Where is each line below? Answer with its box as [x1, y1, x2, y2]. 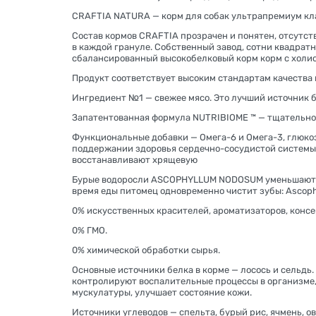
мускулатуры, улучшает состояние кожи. [72, 287, 252, 298]
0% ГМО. [72, 225, 107, 236]
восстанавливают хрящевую [72, 154, 197, 165]
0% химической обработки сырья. [72, 245, 220, 255]
